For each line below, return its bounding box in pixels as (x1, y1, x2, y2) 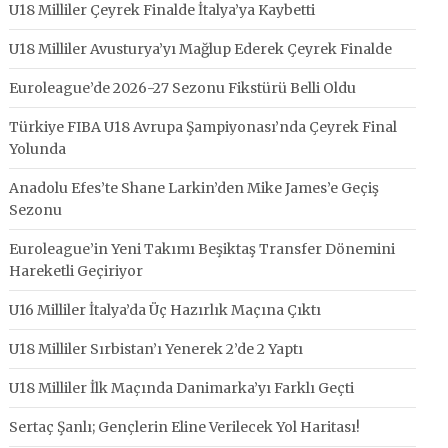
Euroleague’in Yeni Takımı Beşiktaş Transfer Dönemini (9, 240, 396, 258)
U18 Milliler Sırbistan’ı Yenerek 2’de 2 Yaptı (9, 340, 304, 358)
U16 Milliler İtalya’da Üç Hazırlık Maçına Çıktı (9, 301, 322, 319)
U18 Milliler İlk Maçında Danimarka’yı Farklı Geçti (9, 379, 355, 397)
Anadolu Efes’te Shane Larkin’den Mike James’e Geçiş (9, 179, 380, 197)
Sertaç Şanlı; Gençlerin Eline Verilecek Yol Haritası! (9, 418, 361, 436)
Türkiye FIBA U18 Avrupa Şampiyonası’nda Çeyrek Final (9, 118, 398, 136)
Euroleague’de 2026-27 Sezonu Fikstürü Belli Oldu (9, 79, 357, 97)
